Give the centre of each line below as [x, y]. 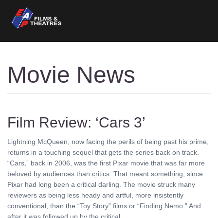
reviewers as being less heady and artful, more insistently [95, 195]
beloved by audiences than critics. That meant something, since [105, 174]
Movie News [71, 75]
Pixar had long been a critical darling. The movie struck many [101, 185]
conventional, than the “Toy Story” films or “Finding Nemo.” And [104, 206]
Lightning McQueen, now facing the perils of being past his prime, [108, 142]
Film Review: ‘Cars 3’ [76, 123]
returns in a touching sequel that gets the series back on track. [103, 153]
